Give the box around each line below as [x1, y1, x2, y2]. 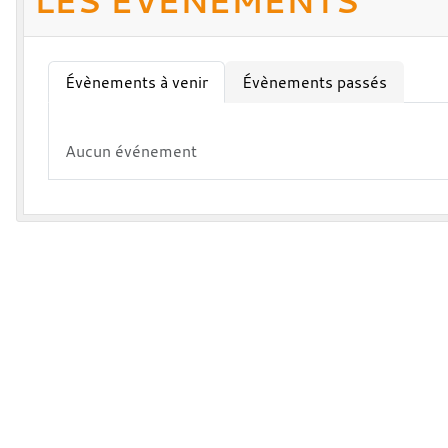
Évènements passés [242, 70, 387, 93]
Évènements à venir [65, 70, 208, 93]
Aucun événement [65, 139, 197, 162]
